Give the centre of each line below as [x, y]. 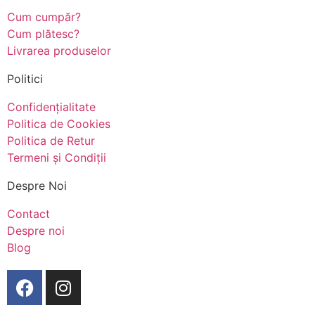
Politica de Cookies [59, 124]
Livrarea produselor [59, 51]
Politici [25, 79]
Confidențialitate [51, 107]
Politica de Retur [51, 141]
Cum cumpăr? [44, 17]
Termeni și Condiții [57, 158]
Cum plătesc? [43, 34]
